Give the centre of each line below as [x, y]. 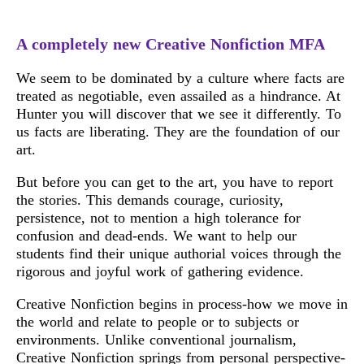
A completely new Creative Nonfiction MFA [171, 43]
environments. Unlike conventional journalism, [156, 339]
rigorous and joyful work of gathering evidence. [160, 271]
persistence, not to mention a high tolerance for [158, 217]
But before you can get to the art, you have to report [175, 182]
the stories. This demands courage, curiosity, [150, 199]
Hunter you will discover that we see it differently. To [179, 113]
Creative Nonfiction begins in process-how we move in [182, 303]
